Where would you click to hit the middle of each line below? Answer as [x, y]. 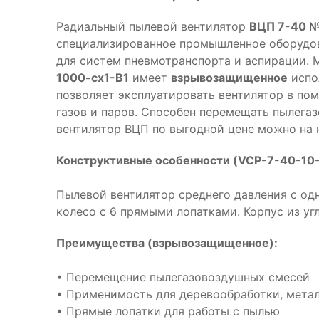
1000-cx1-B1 [93, 78]
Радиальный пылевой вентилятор [153, 26]
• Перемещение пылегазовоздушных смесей [183, 277]
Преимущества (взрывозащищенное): [167, 243]
